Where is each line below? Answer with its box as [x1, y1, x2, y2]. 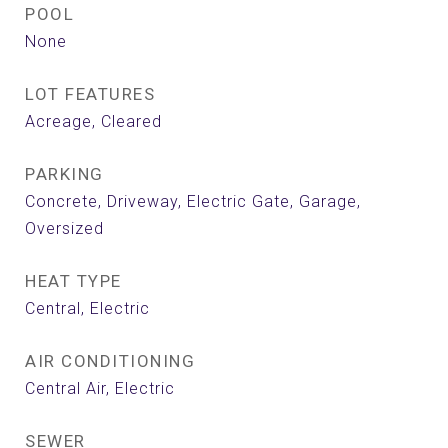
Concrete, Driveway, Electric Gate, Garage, [25, 192, 361, 211]
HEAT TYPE [25, 271, 122, 291]
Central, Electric [25, 299, 150, 318]
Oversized [25, 219, 104, 238]
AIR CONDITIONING [25, 351, 195, 371]
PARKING [25, 164, 104, 184]
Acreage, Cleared [25, 112, 162, 131]
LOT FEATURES [25, 84, 155, 104]
